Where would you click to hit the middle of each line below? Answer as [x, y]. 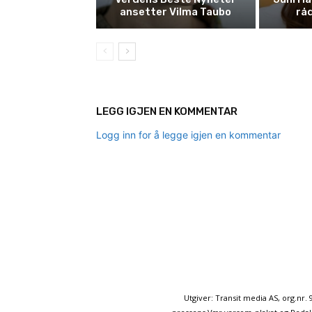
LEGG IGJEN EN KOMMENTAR [167, 112]
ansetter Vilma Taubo [176, 12]
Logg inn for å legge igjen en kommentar [188, 135]
